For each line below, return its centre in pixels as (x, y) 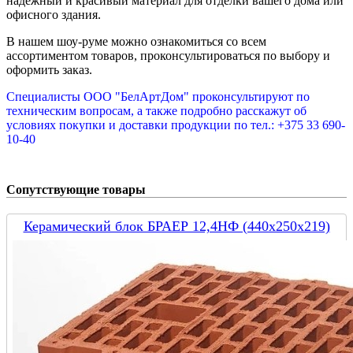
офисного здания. (54, 15)
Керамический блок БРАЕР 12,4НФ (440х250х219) (176, 227)
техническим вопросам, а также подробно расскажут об (156, 111)
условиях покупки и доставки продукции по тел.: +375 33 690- (176, 125)
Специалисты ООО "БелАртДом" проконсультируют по (158, 97)
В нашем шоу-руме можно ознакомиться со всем (136, 42)
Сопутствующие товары (76, 190)
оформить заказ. (49, 70)
